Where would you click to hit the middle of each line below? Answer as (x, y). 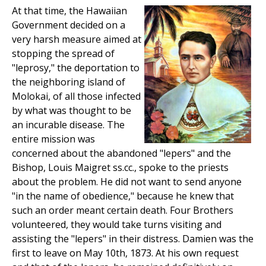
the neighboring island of (69, 82)
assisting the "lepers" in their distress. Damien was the (133, 239)
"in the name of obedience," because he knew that (123, 196)
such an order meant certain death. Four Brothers (123, 210)
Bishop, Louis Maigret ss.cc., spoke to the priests (120, 168)
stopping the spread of (63, 54)
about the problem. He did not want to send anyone (127, 182)
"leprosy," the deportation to (76, 68)
